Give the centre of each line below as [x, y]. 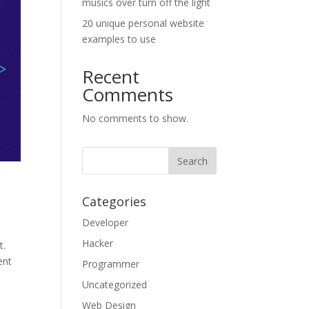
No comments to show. [136, 118]
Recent [111, 77]
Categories [114, 201]
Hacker [98, 243]
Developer [106, 222]
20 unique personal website [143, 23]
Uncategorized [115, 285]
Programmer [111, 264]
